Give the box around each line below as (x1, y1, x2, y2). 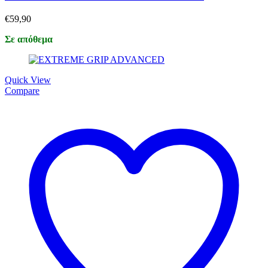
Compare (5, 86, 39, 96)
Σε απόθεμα (5, 34, 53, 45)
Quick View (5, 75, 51, 86)
